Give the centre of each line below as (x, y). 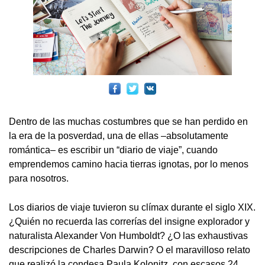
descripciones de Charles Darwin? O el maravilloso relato (130, 250)
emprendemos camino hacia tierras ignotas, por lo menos (129, 164)
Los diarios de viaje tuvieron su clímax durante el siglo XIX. (132, 208)
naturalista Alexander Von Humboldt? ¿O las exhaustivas (128, 236)
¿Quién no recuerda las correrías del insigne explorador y (129, 222)
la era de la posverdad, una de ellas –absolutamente (119, 136)
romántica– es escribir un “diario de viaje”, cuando (113, 150)
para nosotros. (39, 179)
